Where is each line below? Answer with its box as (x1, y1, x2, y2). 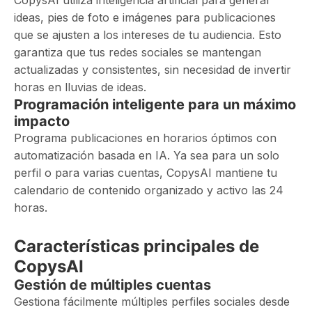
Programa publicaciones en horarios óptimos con (14, 131, 276, 145)
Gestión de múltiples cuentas (14, 276, 211, 293)
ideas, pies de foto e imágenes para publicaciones (14, 10, 276, 24)
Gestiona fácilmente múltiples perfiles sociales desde (14, 295, 290, 309)
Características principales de (14, 236, 259, 256)
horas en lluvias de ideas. (14, 80, 146, 94)
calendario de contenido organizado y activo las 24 (14, 183, 283, 197)
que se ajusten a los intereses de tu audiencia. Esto (14, 28, 281, 42)
